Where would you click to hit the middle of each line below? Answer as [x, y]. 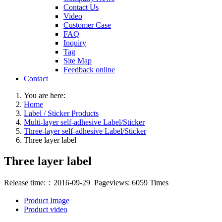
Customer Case [87, 25]
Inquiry [75, 43]
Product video [46, 209]
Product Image [47, 200]
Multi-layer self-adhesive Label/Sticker [84, 122]
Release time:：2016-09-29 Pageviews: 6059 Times [86, 182]
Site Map [78, 61]
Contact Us [81, 7]
